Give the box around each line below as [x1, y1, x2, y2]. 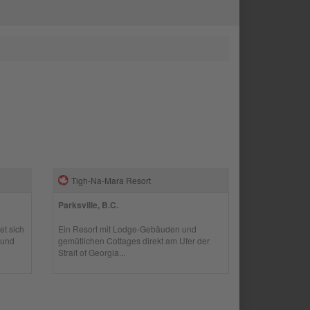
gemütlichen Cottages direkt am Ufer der [58, 234, 210, 246]
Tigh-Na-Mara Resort [71, 174, 152, 186]
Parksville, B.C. [58, 198, 119, 211]
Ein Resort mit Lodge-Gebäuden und [58, 222, 197, 235]
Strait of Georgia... [58, 246, 126, 258]
